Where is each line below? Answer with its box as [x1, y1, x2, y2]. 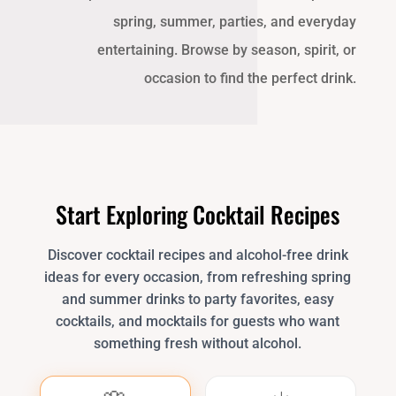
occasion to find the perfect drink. [144, 70, 357, 88]
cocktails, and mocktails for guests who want [56, 313, 340, 331]
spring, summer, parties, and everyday [113, 13, 357, 31]
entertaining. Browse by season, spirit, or [97, 42, 357, 59]
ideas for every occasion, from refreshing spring [44, 269, 352, 286]
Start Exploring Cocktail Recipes [56, 197, 340, 232]
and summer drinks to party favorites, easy [61, 291, 334, 308]
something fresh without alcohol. [94, 335, 302, 353]
